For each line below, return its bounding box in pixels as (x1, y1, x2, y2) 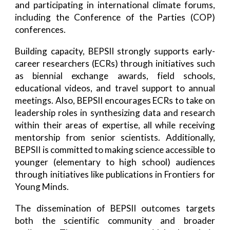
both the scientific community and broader (15, 215, 215, 226)
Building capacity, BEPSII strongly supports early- (15, 46, 215, 57)
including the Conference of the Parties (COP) (15, 12, 215, 23)
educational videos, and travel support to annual (15, 83, 215, 94)
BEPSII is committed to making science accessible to (15, 144, 215, 156)
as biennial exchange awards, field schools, (15, 70, 215, 82)
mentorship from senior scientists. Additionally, (15, 132, 215, 143)
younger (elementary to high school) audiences (15, 157, 215, 168)
